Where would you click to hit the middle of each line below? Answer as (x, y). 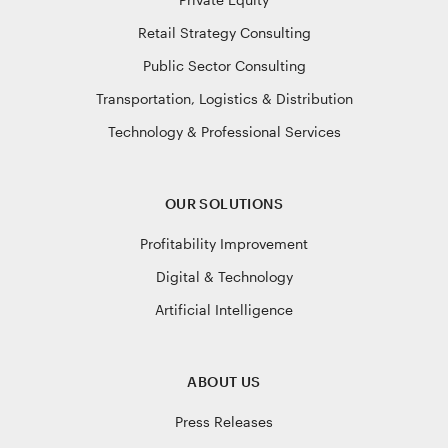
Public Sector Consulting (224, 65)
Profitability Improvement (224, 243)
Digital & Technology (224, 276)
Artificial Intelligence (224, 309)
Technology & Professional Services (224, 131)
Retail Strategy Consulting (224, 32)
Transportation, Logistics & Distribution (224, 98)
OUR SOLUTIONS (224, 203)
